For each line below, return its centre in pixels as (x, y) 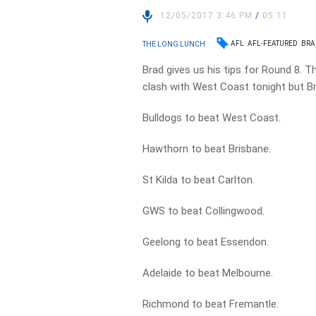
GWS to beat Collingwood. (204, 211)
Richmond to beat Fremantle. (211, 304)
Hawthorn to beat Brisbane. (207, 149)
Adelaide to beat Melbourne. (208, 273)
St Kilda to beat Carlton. (199, 180)
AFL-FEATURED (273, 43)
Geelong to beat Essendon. (206, 242)
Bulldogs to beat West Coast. (212, 118)
